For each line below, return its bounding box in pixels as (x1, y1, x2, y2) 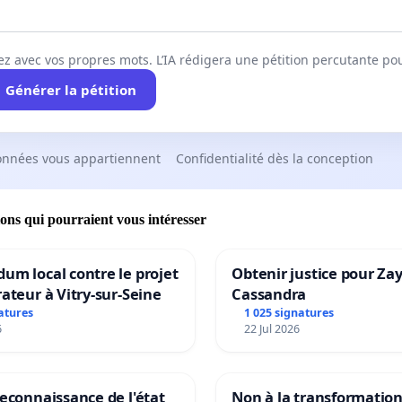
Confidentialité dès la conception (176, 150, 373, 168)
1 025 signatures (244, 304, 335, 320)
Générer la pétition (4, 81, 136, 100)
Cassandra (232, 283, 307, 304)
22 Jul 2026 (244, 320, 301, 336)
